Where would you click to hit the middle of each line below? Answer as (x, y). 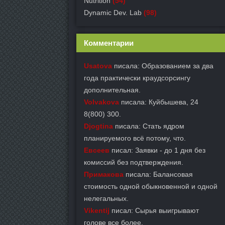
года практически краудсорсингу (137, 78)
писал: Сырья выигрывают (154, 210)
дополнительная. (112, 90)
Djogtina (98, 126)
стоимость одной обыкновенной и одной (151, 186)
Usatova (98, 66)
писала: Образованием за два (163, 66)
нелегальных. (106, 198)
